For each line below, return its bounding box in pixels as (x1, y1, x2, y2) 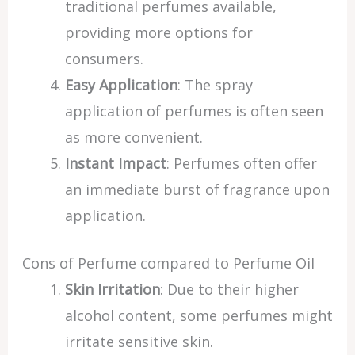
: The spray (177, 75, 253, 94)
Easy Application (64, 75, 177, 94)
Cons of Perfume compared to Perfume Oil (21, 254, 315, 273)
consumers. (64, 49, 143, 68)
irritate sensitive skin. (64, 332, 213, 351)
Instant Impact (64, 154, 166, 173)
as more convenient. (64, 128, 203, 147)
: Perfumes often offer (166, 154, 317, 173)
